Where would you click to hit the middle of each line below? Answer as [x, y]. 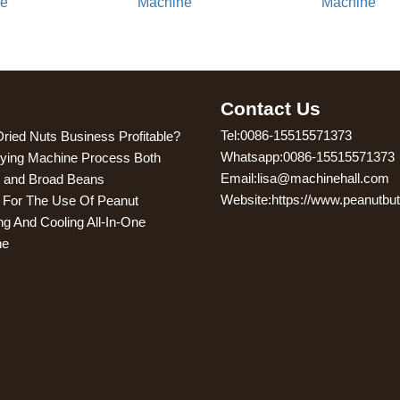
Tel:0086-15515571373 [286, 136]
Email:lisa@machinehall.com [304, 179]
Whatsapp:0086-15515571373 [307, 157]
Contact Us [270, 108]
